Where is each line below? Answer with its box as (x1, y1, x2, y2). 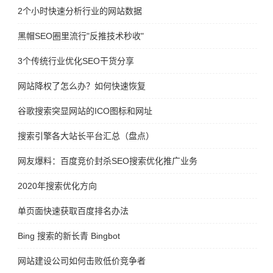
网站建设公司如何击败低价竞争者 (18, 255, 146, 266)
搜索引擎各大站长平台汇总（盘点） (18, 130, 155, 141)
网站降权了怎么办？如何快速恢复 (18, 80, 146, 91)
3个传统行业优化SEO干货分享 (18, 55, 135, 66)
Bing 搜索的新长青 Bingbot (18, 230, 121, 241)
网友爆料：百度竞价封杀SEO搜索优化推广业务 (18, 155, 198, 166)
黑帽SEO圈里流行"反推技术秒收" (18, 30, 144, 41)
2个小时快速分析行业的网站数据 (18, 5, 143, 16)
